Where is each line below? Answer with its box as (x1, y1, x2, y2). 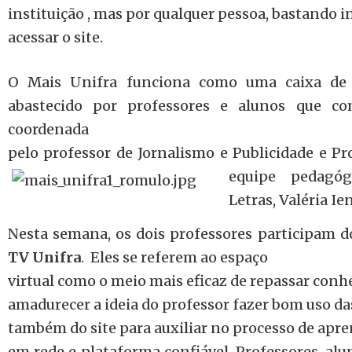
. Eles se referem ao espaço (81, 248, 268, 267)
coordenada (8, 120, 89, 138)
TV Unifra (8, 248, 81, 267)
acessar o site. (8, 28, 103, 46)
